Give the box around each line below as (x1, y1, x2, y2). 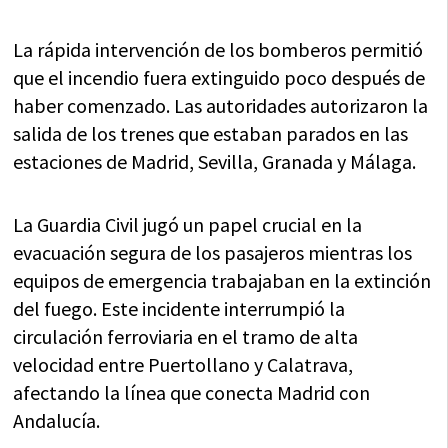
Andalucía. (13, 408, 101, 434)
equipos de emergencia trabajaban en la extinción (13, 268, 432, 294)
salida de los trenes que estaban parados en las (13, 121, 409, 147)
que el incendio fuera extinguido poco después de (13, 65, 426, 91)
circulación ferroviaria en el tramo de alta (13, 324, 359, 350)
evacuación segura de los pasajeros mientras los (13, 240, 413, 266)
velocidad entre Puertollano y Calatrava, (13, 352, 354, 378)
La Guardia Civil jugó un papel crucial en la (13, 212, 363, 238)
